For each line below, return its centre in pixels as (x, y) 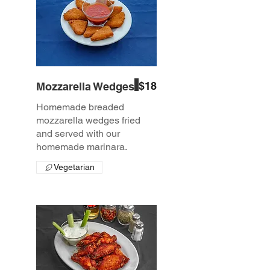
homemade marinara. (82, 147)
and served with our (78, 134)
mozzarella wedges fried (88, 121)
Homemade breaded (80, 107)
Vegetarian (74, 167)
